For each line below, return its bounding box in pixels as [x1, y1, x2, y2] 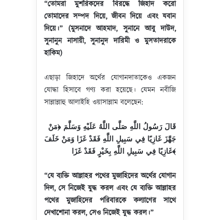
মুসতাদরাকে [144, 36, 176, 46]
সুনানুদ [90, 36, 109, 46]
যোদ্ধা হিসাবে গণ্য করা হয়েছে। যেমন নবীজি [44, 85, 176, 95]
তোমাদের [44, 11, 69, 22]
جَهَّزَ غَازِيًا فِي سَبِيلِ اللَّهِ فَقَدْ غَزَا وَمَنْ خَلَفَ [44, 134, 176, 144]
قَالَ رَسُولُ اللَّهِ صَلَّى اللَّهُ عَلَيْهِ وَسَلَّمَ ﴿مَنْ [48, 122, 176, 132]
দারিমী [113, 36, 130, 46]
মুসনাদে [71, 24, 91, 34]
